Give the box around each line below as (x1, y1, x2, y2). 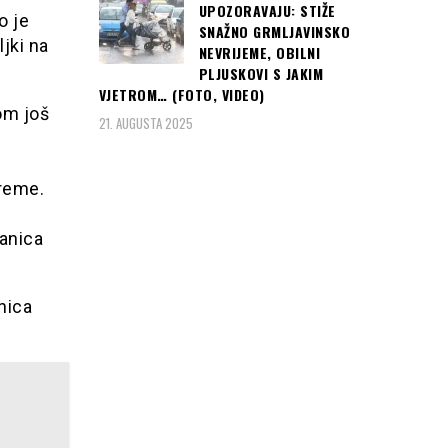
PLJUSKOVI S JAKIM (198, 63, 323, 85)
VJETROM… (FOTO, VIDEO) (98, 84, 265, 106)
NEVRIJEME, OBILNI (198, 42, 320, 64)
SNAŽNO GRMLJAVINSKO (198, 21, 350, 43)
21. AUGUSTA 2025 (98, 112, 193, 133)
